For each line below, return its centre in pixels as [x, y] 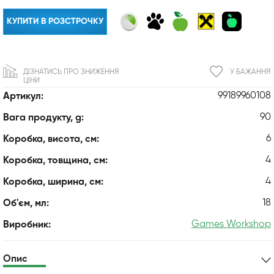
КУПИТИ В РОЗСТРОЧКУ [55, 21]
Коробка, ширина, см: [53, 182]
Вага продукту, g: [43, 118]
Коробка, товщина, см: [55, 161]
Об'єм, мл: [26, 203]
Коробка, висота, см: [51, 139]
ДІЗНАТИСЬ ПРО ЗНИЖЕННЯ [71, 72]
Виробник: [27, 225]
